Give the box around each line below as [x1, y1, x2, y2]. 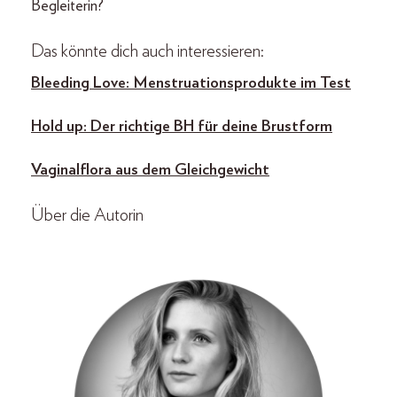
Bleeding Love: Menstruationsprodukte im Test [31, 75, 351, 92]
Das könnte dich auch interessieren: [31, 43, 264, 61]
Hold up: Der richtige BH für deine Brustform [31, 119, 332, 136]
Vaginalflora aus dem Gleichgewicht [31, 162, 269, 179]
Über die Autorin [31, 206, 144, 225]
